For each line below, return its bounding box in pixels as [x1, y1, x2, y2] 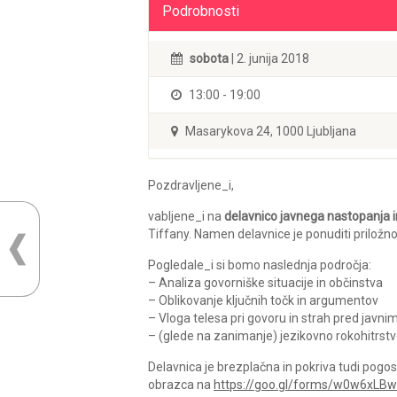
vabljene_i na [148, 209, 224, 223]
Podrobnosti [162, 3, 239, 19]
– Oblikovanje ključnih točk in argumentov [148, 293, 378, 307]
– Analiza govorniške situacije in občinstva [148, 276, 383, 290]
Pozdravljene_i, [148, 178, 234, 192]
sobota [190, 51, 229, 66]
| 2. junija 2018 [229, 51, 309, 66]
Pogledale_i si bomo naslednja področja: [148, 258, 371, 272]
